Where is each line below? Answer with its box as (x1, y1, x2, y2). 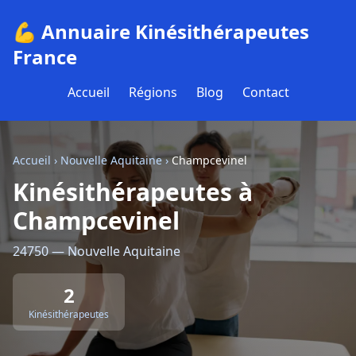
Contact (242, 83, 289, 101)
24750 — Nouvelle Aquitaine (13, 242, 180, 260)
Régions (128, 83, 177, 101)
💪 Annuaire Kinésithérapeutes (13, 18, 309, 44)
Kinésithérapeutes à (13, 176, 253, 208)
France (13, 44, 77, 70)
